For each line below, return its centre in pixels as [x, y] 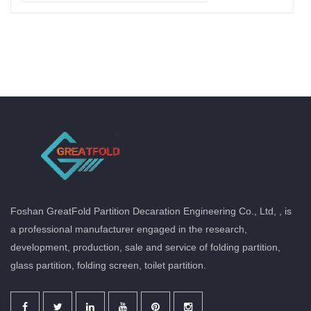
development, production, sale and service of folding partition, [145, 247]
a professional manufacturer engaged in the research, [129, 229]
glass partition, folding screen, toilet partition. [110, 265]
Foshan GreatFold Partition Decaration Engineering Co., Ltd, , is [151, 211]
